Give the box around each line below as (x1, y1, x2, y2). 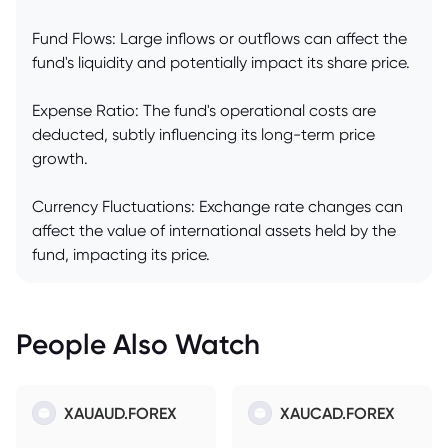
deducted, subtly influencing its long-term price (32, 125, 375, 145)
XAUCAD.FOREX (280, 403, 395, 424)
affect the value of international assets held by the (32, 221, 396, 241)
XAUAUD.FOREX (64, 403, 177, 424)
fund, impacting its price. (32, 245, 210, 265)
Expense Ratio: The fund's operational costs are (32, 101, 376, 121)
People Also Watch (16, 327, 260, 362)
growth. (32, 149, 88, 169)
